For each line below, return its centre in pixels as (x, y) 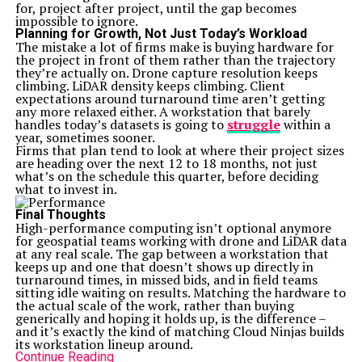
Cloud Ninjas (269, 331)
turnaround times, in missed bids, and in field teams (166, 280)
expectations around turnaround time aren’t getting (170, 99)
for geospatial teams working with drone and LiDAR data (181, 241)
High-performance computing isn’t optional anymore (173, 228)
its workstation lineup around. (104, 344)
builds (325, 331)
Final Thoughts (60, 215)
